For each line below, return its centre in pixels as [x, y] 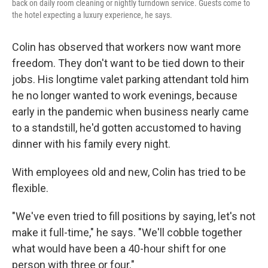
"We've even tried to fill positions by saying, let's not [134, 216]
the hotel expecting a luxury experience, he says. [92, 15]
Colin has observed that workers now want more [127, 47]
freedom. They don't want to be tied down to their [128, 63]
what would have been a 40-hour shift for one [119, 249]
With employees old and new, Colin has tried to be [129, 172]
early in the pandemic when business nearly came [130, 112]
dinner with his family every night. [91, 144]
